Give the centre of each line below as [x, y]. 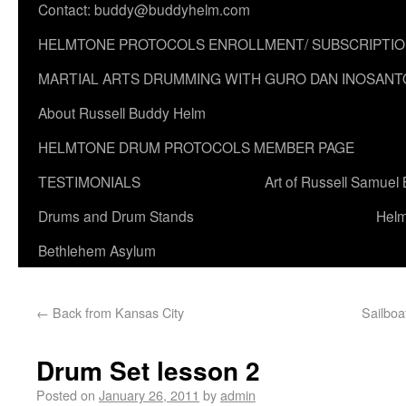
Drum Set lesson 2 [148, 370]
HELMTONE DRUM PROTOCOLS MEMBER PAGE [196, 147]
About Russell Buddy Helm [122, 112]
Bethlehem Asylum [97, 250]
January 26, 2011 [149, 395]
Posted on [66, 395]
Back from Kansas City [116, 312]
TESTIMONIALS [89, 181]
